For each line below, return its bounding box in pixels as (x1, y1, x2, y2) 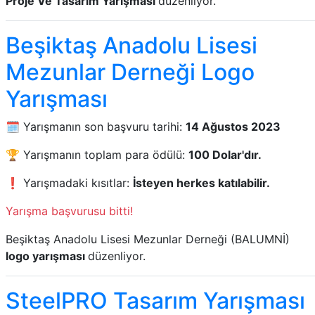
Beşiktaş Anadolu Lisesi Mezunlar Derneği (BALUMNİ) (6, 232, 290, 246)
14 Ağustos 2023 (186, 120, 281, 134)
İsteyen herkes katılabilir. (133, 176, 270, 190)
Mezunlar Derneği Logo (6, 58, 255, 86)
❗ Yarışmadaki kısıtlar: (6, 176, 133, 190)
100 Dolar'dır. (188, 148, 262, 162)
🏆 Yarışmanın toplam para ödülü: (6, 148, 188, 162)
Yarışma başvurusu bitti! (6, 204, 133, 218)
